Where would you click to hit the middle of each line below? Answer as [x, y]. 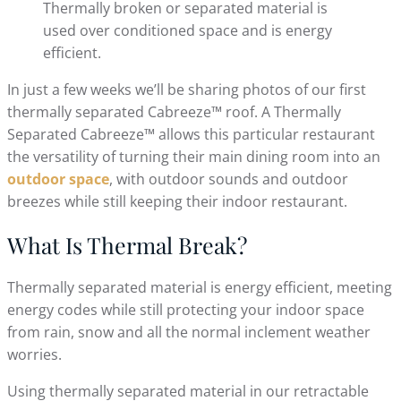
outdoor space [58, 179]
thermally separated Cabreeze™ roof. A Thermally [174, 111]
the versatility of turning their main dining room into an [194, 156]
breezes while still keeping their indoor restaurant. [177, 201]
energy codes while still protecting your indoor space [186, 310]
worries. [34, 355]
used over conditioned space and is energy [188, 30]
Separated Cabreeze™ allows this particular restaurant [191, 134]
